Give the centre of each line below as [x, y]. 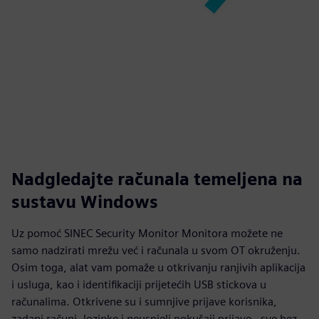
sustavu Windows [85, 202]
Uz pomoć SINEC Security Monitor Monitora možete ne [147, 233]
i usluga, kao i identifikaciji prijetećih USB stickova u [139, 284]
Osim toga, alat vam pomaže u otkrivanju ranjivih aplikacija [158, 267]
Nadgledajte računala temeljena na [157, 179]
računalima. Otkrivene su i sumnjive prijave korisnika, [144, 302]
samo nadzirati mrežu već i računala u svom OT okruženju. [156, 250]
